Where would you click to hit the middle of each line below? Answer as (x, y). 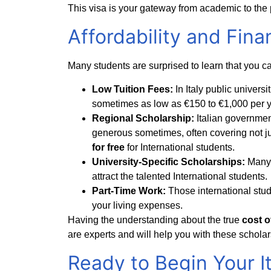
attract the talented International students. (180, 176)
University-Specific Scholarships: (170, 162)
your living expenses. (137, 205)
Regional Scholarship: (144, 118)
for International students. (180, 147)
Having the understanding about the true (154, 220)
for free (108, 147)
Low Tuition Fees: (134, 89)
